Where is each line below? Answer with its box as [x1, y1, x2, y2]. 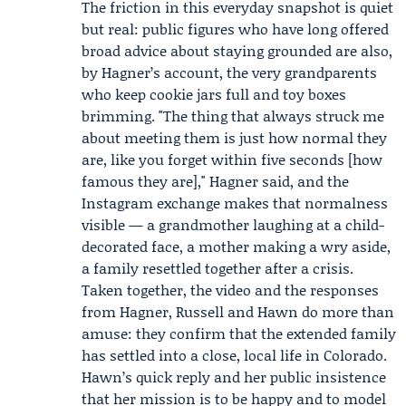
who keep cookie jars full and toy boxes [82, 83, 346, 104]
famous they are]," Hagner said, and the [82, 170, 349, 191]
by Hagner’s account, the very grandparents [82, 62, 377, 82]
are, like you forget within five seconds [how [82, 149, 382, 169]
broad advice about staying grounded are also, [82, 40, 392, 61]
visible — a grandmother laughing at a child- [82, 214, 384, 235]
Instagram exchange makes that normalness [82, 192, 388, 213]
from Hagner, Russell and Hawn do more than [82, 301, 394, 322]
